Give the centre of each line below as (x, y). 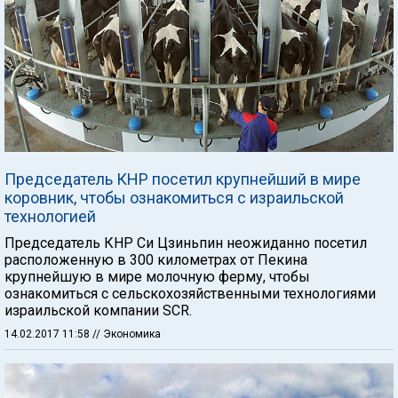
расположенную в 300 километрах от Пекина (156, 259)
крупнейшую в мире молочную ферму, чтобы (157, 276)
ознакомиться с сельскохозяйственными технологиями (190, 293)
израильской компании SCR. (98, 310)
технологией (50, 216)
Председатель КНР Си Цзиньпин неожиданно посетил (186, 243)
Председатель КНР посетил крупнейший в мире (183, 179)
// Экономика (127, 334)
